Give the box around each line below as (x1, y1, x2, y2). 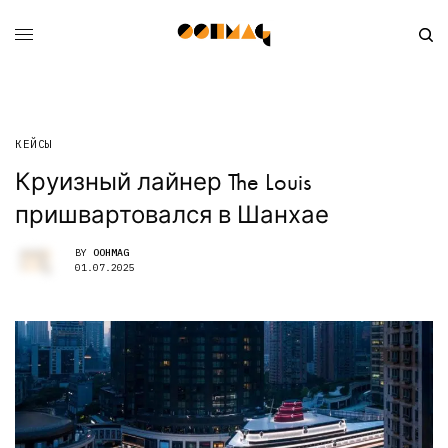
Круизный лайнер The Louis (15, 165, 311, 197)
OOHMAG (93, 246, 129, 260)
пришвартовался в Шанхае (15, 198, 329, 230)
